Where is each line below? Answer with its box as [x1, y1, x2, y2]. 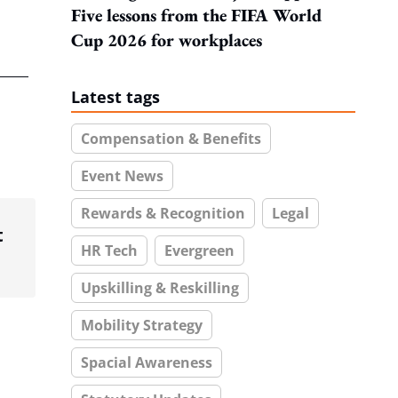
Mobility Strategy [81, 315, 203, 335]
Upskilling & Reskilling [81, 278, 239, 298]
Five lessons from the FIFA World [71, 4, 322, 27]
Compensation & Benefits [81, 129, 261, 148]
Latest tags [71, 86, 160, 107]
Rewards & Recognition [81, 203, 245, 223]
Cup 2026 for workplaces [71, 28, 262, 52]
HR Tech [81, 241, 138, 260]
